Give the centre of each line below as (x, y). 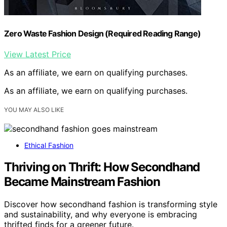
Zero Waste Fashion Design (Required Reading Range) (103, 33)
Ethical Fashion (49, 145)
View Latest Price (37, 54)
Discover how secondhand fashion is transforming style (111, 204)
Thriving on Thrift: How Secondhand (102, 167)
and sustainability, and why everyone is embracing (101, 214)
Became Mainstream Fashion (82, 181)
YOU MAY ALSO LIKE (34, 110)
